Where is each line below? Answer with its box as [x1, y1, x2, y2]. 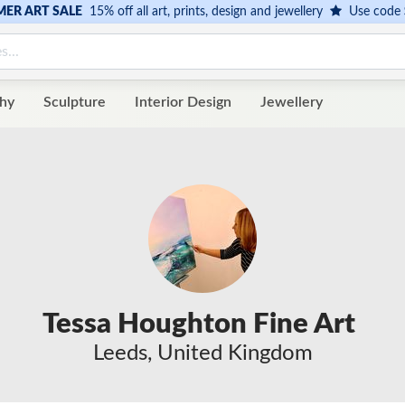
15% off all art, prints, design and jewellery [81, 5, 330, 18]
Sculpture [43, 95, 106, 110]
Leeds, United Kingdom [92, 343, 313, 365]
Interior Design [135, 95, 231, 110]
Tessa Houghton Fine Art [42, 310, 355, 339]
